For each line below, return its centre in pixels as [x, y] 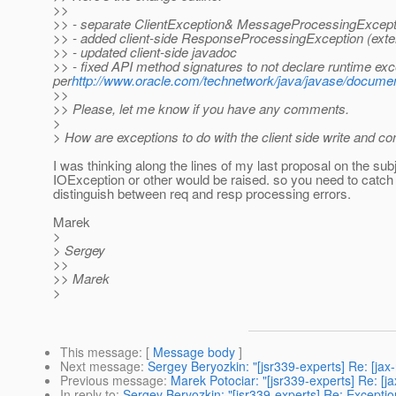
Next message [100, 366]
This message [99, 352]
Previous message [112, 381]
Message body [194, 352]
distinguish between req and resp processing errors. [202, 194]
